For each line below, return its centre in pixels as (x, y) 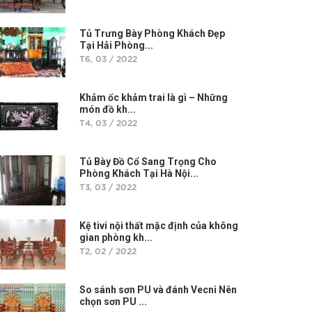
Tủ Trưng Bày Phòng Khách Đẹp (152, 33)
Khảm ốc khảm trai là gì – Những (154, 97)
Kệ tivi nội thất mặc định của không (159, 226)
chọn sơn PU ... (113, 302)
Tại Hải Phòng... (116, 45)
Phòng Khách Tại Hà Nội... (139, 173)
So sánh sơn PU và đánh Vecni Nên (158, 290)
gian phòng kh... (116, 237)
